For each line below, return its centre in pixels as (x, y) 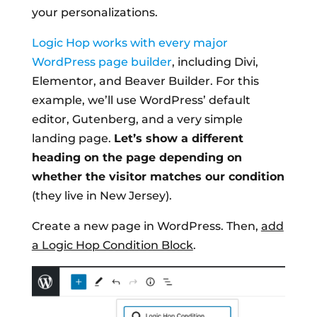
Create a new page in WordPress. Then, (146, 226)
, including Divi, (215, 62)
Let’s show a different (178, 138)
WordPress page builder (102, 62)
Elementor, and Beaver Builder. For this (145, 81)
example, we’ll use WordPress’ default (141, 100)
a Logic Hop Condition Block (112, 245)
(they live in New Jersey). (102, 195)
